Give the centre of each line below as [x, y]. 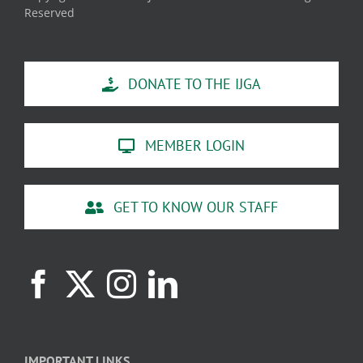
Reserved [49, 13]
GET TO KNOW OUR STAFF [196, 207]
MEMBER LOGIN [194, 146]
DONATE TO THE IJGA [195, 84]
